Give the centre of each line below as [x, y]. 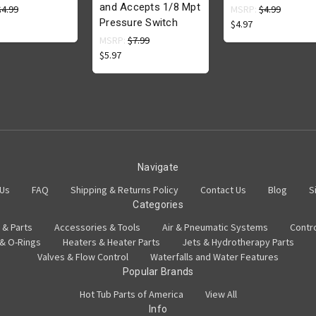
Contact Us [223, 190]
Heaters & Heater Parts [111, 242]
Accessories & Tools [97, 227]
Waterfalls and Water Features [214, 257]
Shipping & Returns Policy [124, 190]
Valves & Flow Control [83, 257]
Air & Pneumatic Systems [215, 227]
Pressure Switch [139, 23]
